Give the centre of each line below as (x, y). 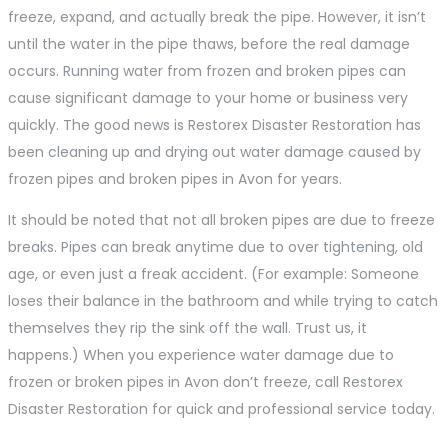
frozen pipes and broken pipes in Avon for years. (175, 179)
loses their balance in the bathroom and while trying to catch (223, 301)
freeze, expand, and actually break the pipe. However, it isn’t (217, 17)
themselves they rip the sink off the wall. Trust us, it (187, 328)
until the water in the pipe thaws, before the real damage (209, 44)
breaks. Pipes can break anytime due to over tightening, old (215, 247)
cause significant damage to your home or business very (208, 98)
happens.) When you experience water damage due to (201, 355)
